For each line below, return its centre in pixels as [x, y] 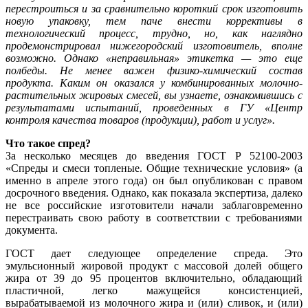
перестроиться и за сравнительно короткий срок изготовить [154, 9]
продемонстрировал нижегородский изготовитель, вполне [154, 46]
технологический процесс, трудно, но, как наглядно [154, 34]
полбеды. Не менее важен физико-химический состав [154, 71]
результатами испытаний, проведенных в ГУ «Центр [154, 108]
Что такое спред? [48, 144]
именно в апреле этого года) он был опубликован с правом [154, 181]
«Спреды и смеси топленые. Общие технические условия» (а [154, 168]
